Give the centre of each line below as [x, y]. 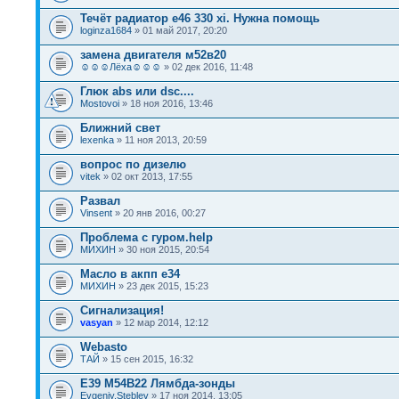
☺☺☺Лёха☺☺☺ [121, 67]
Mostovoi [100, 103]
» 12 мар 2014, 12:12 [161, 322]
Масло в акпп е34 [130, 274]
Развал [100, 201]
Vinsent [96, 213]
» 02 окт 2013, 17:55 [147, 176]
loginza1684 [106, 30]
